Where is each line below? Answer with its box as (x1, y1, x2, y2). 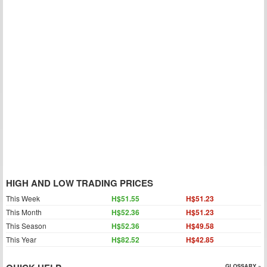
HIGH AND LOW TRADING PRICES (6, 176, 153, 190)
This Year (6, 234, 36, 244)
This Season (6, 221, 46, 231)
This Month (6, 207, 42, 217)
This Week (6, 193, 40, 203)
